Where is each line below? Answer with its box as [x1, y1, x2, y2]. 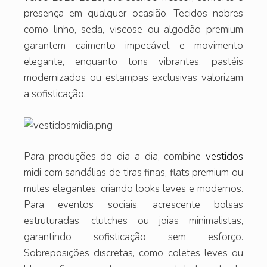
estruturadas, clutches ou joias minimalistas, [24, 214, 243, 228]
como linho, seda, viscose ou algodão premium [24, 23, 243, 37]
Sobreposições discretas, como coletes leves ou [24, 246, 243, 260]
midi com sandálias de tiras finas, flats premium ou [24, 166, 243, 180]
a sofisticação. [24, 87, 86, 101]
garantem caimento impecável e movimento [24, 39, 243, 53]
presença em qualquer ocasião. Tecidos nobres [24, 7, 243, 21]
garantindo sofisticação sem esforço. [24, 230, 243, 244]
